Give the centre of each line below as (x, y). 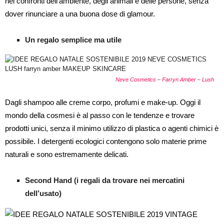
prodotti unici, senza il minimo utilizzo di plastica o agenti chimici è (112, 128)
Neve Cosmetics (136, 79)
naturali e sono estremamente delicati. (67, 154)
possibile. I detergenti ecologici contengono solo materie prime (106, 141)
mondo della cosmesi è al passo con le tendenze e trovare (100, 115)
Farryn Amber (179, 79)
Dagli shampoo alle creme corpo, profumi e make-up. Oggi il (103, 102)
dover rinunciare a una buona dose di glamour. (80, 14)
